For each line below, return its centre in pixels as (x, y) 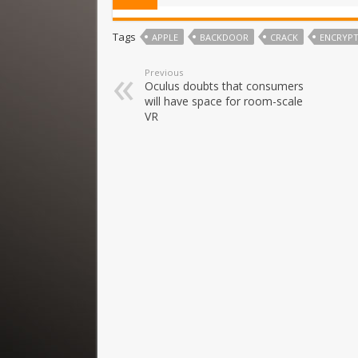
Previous (164, 72)
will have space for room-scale (224, 101)
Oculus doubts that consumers (224, 86)
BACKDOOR (224, 37)
